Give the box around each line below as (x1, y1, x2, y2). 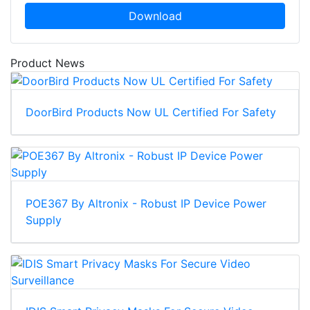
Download (128, 8, 182, 23)
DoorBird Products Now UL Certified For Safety (26, 105, 276, 120)
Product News (10, 55, 84, 70)
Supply (26, 213, 62, 228)
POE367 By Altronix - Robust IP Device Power (26, 197, 266, 211)
